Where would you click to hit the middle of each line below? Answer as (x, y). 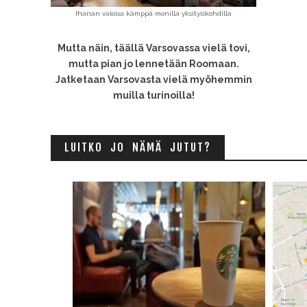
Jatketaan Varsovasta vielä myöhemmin (153, 79)
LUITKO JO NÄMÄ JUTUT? (138, 147)
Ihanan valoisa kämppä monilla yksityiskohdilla (153, 13)
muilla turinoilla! (153, 95)
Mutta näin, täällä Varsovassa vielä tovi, (153, 48)
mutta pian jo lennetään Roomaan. (153, 64)
